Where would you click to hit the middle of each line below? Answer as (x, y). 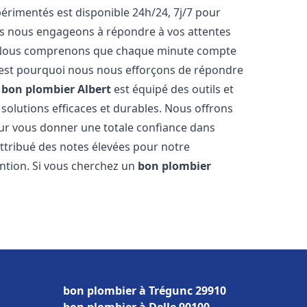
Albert (95, 89)
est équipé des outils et (173, 89)
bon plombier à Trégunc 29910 (145, 291)
